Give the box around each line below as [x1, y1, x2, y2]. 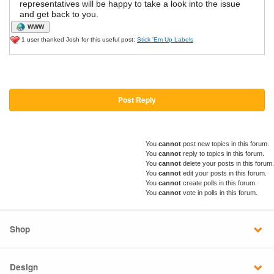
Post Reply [118, 94, 156, 106]
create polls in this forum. [181, 179, 257, 187]
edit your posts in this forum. [181, 169, 267, 177]
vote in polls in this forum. [181, 189, 257, 197]
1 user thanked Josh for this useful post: [20, 36, 137, 43]
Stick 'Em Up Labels [137, 36, 193, 43]
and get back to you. [20, 9, 98, 20]
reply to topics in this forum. [181, 150, 264, 158]
